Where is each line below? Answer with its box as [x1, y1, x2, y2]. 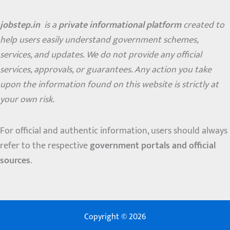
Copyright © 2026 [84, 210, 146, 224]
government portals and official [90, 138, 216, 154]
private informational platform [59, 17, 181, 33]
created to [181, 17, 224, 33]
